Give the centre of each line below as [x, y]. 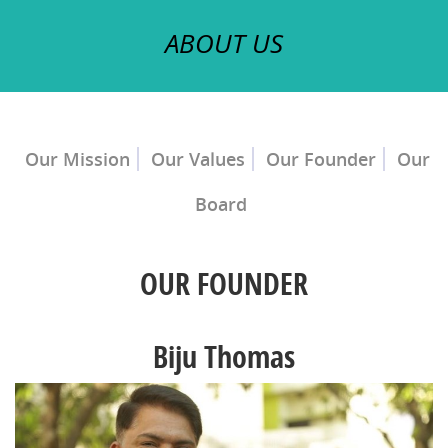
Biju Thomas [224, 357]
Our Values [198, 159]
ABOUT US [224, 43]
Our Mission [77, 159]
